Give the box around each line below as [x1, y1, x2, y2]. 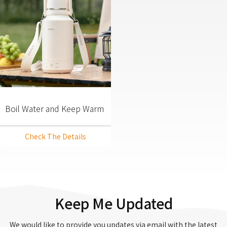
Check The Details [25, 131, 86, 141]
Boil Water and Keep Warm [5, 102, 104, 115]
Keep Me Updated [54, 193, 173, 213]
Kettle [5, 126, 28, 139]
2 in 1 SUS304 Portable [5, 114, 90, 127]
